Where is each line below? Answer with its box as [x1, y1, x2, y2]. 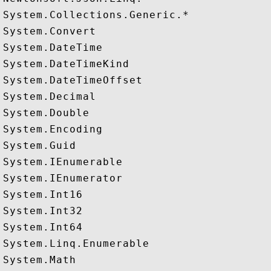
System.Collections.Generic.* [3, 9, 189, 21]
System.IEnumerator [3, 172, 123, 184]
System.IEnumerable [3, 156, 123, 168]
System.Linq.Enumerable [3, 238, 149, 249]
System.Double [3, 107, 90, 119]
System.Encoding [3, 123, 103, 135]
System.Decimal [3, 91, 96, 102]
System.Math [3, 254, 76, 266]
